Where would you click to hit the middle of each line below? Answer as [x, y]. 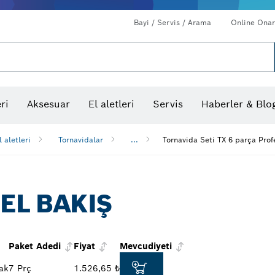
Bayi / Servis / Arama [172, 22]
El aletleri [111, 104]
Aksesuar [48, 104]
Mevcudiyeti [146, 246]
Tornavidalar [81, 139]
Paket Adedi [35, 246]
